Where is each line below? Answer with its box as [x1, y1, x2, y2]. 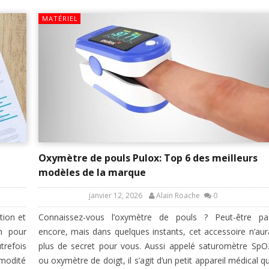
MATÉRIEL [41, 14, 78, 23]
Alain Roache [156, 190, 200, 201]
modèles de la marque [38, 166, 146, 180]
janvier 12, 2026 [89, 190, 142, 201]
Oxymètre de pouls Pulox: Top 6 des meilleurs [38, 151, 258, 165]
